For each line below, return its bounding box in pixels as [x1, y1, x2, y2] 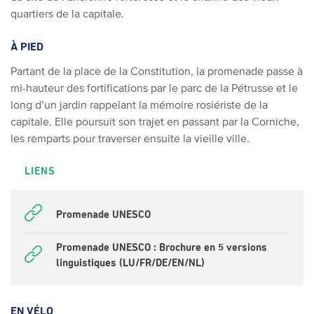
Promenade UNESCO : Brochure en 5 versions [56, 243, 267, 253]
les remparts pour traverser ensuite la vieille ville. [11, 132, 250, 144]
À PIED [11, 41, 43, 53]
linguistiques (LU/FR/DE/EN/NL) [56, 258, 205, 268]
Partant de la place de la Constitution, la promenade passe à [11, 64, 303, 77]
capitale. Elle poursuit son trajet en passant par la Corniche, [11, 115, 299, 128]
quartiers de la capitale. [11, 7, 124, 20]
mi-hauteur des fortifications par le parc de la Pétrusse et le [11, 81, 298, 94]
